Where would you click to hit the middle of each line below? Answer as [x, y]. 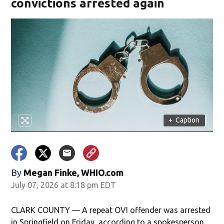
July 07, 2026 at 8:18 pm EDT [64, 185]
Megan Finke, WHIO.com [74, 172]
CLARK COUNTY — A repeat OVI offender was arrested [111, 210]
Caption [188, 120]
